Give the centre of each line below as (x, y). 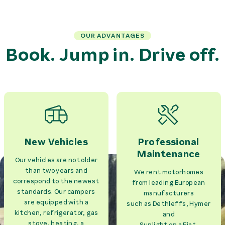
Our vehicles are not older (56, 160)
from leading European (169, 182)
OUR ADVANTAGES (113, 36)
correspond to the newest (56, 181)
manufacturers (169, 193)
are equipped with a (56, 202)
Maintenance (169, 154)
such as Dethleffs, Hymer (169, 203)
